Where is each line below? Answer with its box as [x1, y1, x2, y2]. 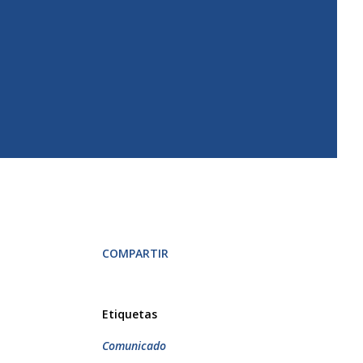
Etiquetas [102, 306, 157, 322]
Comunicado [102, 338, 166, 354]
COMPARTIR [102, 246, 169, 262]
